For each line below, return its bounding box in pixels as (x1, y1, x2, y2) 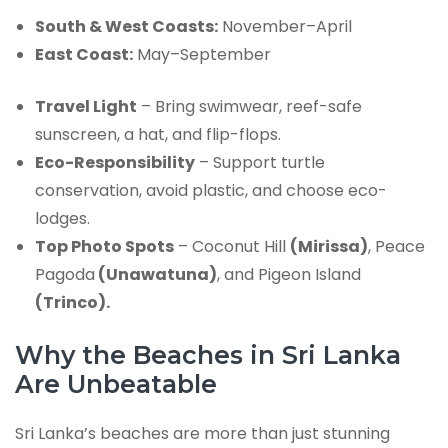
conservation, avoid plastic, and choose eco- (35, 179, 387, 203)
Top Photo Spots (35, 235, 174, 259)
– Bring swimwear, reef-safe (137, 95, 362, 119)
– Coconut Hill (174, 235, 290, 259)
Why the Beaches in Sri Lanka (15, 340, 401, 371)
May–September (133, 43, 271, 67)
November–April (218, 15, 352, 39)
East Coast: (35, 43, 133, 67)
